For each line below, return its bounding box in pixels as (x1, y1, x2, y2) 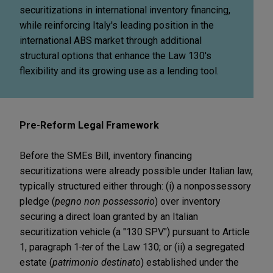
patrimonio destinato (52, 256, 141, 268)
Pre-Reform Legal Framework (19, 119, 159, 131)
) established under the (141, 256, 239, 268)
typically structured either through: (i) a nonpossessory (19, 180, 251, 192)
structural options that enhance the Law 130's (19, 49, 211, 62)
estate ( (19, 256, 52, 268)
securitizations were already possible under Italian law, (19, 165, 253, 177)
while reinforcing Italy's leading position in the (19, 19, 214, 31)
